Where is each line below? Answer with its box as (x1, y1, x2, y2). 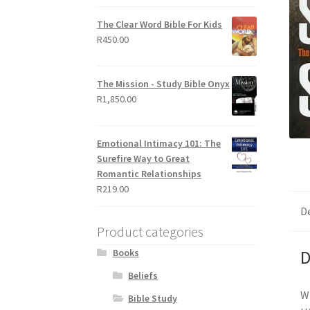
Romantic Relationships (97, 167, 202, 181)
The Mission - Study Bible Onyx (97, 77, 230, 91)
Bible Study (128, 292, 178, 305)
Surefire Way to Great (97, 152, 190, 165)
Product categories (97, 223, 204, 241)
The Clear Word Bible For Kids (97, 17, 223, 30)
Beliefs (128, 269, 158, 282)
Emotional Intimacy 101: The (97, 137, 221, 150)
